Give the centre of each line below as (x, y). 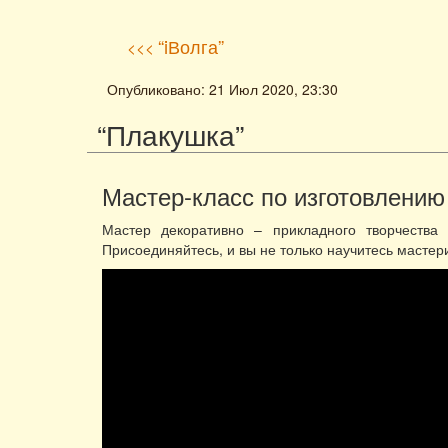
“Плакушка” (170, 134)
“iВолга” (191, 46)
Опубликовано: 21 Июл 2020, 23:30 (222, 89)
